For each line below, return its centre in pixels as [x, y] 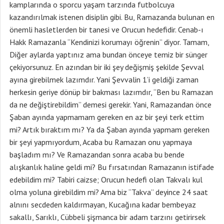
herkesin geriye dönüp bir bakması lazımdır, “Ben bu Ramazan [111, 92]
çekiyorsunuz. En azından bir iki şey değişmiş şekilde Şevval [107, 67]
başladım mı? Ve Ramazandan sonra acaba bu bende [97, 154]
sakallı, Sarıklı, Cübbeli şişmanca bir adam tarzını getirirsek [107, 217]
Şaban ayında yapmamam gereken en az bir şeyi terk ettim [107, 117]
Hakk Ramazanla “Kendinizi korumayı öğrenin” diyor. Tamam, [109, 42]
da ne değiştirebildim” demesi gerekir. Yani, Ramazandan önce [110, 104]
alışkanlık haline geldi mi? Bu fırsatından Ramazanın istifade [112, 167]
